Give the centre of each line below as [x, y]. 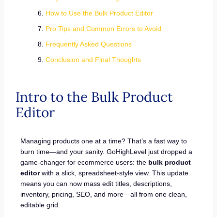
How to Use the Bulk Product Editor [99, 13]
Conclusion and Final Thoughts [93, 60]
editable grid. [40, 205]
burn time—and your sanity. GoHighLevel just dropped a [107, 151]
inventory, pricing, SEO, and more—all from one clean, [104, 194]
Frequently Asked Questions [88, 44]
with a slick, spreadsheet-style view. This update [114, 173]
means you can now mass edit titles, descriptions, [96, 183]
